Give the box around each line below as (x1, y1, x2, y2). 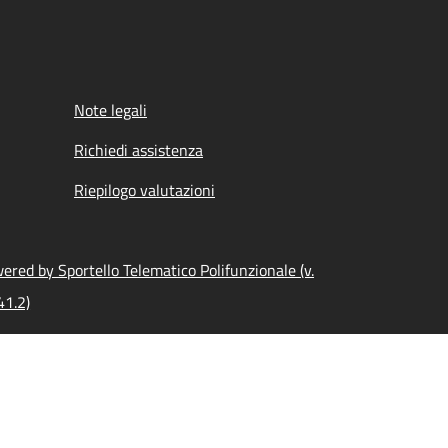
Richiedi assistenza (74, 138, 203, 162)
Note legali (74, 98, 147, 122)
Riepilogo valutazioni (74, 178, 215, 202)
